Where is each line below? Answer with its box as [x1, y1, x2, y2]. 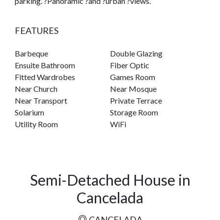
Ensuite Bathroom [15, 60, 75, 70]
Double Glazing [110, 48, 163, 58]
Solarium [15, 107, 44, 117]
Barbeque [15, 48, 48, 58]
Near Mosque [110, 83, 157, 93]
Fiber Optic [110, 60, 149, 70]
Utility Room [15, 119, 58, 129]
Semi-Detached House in [29, 170, 191, 189]
